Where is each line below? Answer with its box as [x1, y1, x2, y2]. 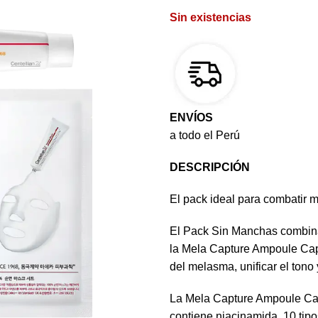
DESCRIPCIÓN [170, 160, 250, 173]
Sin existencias [170, 11, 251, 23]
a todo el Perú [170, 128, 240, 141]
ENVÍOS [170, 111, 213, 124]
